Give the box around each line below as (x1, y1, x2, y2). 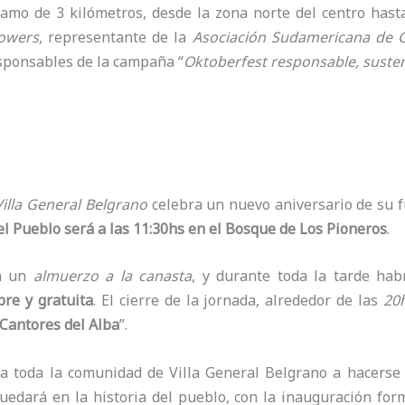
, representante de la (39, 26, 187, 47)
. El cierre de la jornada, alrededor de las (93, 290, 383, 311)
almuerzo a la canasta (33, 266, 193, 287)
